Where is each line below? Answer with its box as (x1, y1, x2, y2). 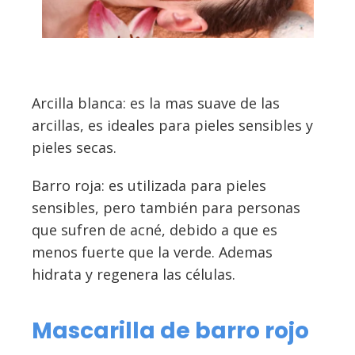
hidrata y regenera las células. (32, 265, 235, 284)
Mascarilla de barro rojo (32, 315, 309, 347)
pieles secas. (32, 138, 116, 158)
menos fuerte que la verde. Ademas (32, 242, 273, 262)
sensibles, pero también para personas (32, 198, 300, 218)
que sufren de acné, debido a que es (32, 220, 277, 240)
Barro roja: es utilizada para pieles (32, 176, 266, 196)
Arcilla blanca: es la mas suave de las (32, 94, 280, 113)
